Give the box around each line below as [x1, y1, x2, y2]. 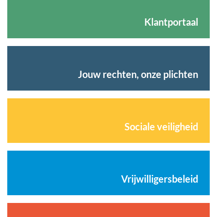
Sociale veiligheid [124, 120, 198, 132]
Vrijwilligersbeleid [121, 172, 198, 185]
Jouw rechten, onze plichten [78, 68, 198, 80]
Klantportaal [144, 15, 198, 28]
